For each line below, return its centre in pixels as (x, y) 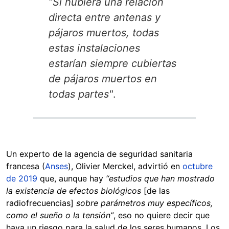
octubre (198, 166)
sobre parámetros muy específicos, (144, 203)
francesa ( (26, 166)
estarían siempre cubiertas (112, 63)
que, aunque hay (72, 178)
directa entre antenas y (105, 17)
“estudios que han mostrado (160, 178)
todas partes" (81, 94)
